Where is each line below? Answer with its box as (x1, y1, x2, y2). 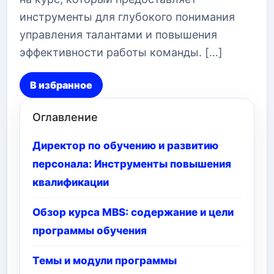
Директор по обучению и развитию (32, 139, 218, 152)
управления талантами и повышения (20, 28, 217, 41)
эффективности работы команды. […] (20, 46, 223, 59)
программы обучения (32, 224, 147, 237)
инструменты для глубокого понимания (20, 10, 235, 23)
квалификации (32, 176, 109, 188)
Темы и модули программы (32, 254, 177, 267)
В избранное (30, 79, 92, 91)
